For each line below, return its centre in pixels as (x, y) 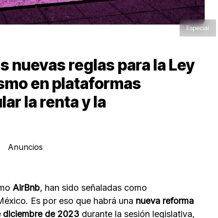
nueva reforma (163, 200)
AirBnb (26, 187)
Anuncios (25, 147)
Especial (198, 27)
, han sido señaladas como (93, 187)
